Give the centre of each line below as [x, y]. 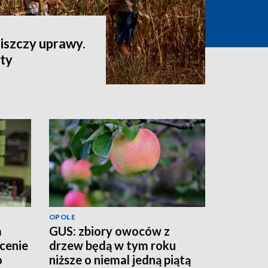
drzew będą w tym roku [112, 245]
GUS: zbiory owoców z [109, 231]
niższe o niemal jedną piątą [120, 259]
